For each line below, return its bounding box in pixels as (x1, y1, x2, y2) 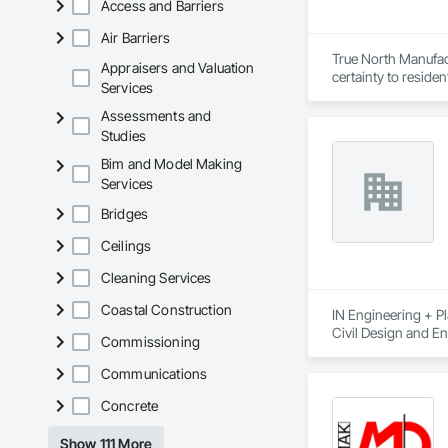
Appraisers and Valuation (101, 59, 255, 77)
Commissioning (101, 333, 200, 351)
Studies (101, 127, 147, 145)
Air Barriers (101, 29, 170, 47)
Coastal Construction (101, 301, 232, 319)
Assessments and (101, 107, 212, 125)
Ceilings (101, 237, 152, 255)
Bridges (101, 205, 149, 223)
